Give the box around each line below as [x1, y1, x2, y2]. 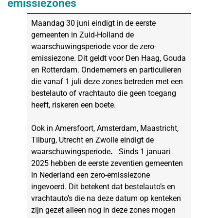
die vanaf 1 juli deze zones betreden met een [31, 77, 183, 87]
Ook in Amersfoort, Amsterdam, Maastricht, [31, 124, 179, 133]
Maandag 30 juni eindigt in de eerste [31, 18, 156, 28]
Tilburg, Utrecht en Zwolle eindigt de [31, 135, 154, 145]
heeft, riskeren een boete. [31, 100, 116, 110]
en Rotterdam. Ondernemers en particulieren [31, 65, 182, 75]
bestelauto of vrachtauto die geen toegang [31, 89, 177, 98]
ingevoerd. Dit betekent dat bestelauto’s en [31, 182, 176, 192]
